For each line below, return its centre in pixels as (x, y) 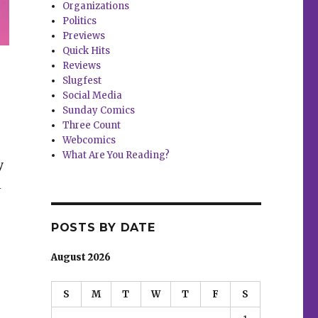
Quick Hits (87, 51)
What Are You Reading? (116, 155)
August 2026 (81, 258)
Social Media (93, 96)
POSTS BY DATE (103, 228)
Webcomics (89, 141)
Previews (84, 36)
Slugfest (82, 81)
